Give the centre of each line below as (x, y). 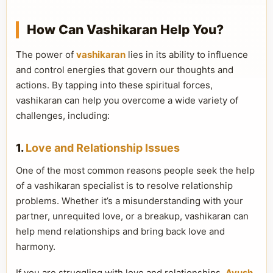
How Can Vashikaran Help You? (125, 30)
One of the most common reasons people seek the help (135, 170)
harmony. (36, 246)
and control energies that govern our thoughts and (125, 70)
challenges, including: (63, 115)
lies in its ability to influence (187, 55)
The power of (46, 55)
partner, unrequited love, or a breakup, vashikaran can (132, 216)
